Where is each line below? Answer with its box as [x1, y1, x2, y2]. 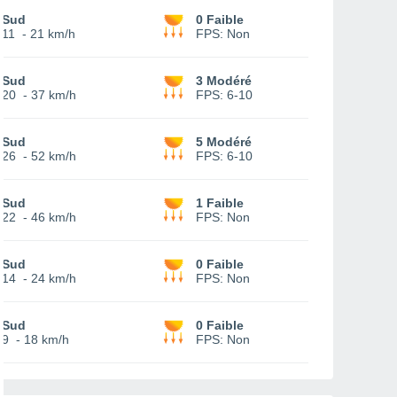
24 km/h [31, 271, 76, 285]
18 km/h [24, 332, 69, 346]
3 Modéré [196, 74, 252, 88]
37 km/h [31, 88, 76, 102]
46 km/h [31, 210, 76, 224]
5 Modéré [196, 135, 252, 149]
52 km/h [31, 149, 76, 163]
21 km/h [30, 27, 75, 41]
